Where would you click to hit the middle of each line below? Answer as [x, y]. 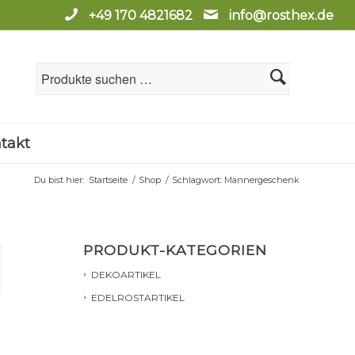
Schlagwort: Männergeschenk [236, 180]
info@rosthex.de [280, 15]
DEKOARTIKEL [126, 275]
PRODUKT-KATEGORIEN [176, 250]
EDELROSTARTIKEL [138, 298]
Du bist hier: [59, 180]
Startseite [108, 180]
